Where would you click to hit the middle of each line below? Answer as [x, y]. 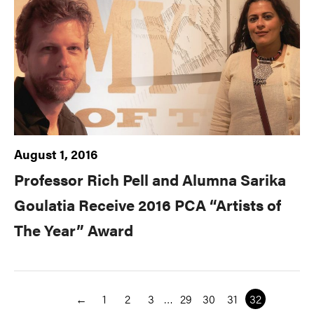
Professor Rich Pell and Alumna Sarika [150, 179]
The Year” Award [74, 229]
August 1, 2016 [56, 153]
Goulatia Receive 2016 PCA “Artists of [148, 204]
